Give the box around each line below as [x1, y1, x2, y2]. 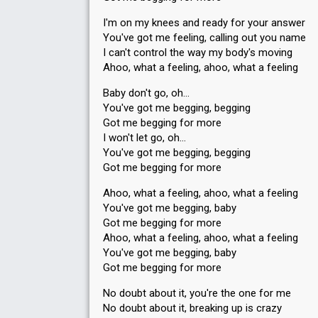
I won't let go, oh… [103, 131, 186, 144]
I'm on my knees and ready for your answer [103, 16, 305, 29]
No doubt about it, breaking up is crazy [103, 302, 282, 314]
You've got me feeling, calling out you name [103, 31, 306, 44]
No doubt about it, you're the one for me [103, 287, 291, 300]
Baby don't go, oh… [103, 87, 190, 99]
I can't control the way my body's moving [103, 46, 292, 59]
